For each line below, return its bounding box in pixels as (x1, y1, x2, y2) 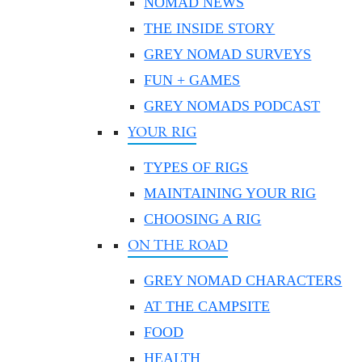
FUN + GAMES (144, 72, 241, 88)
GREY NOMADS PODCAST (144, 98, 321, 114)
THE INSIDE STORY (144, 20, 276, 36)
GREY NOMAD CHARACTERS (144, 272, 343, 288)
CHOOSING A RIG (144, 211, 262, 227)
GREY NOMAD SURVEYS (144, 46, 312, 62)
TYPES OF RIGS (144, 159, 249, 175)
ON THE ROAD (128, 236, 229, 255)
